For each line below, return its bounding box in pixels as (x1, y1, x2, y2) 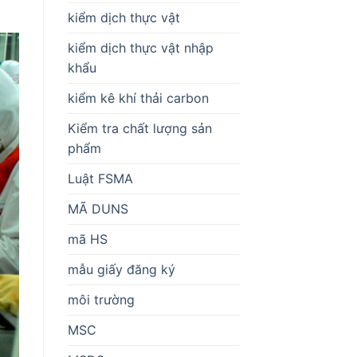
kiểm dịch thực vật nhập (67, 39, 214, 56)
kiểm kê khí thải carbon (67, 89, 209, 106)
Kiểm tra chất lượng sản (67, 120, 212, 136)
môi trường (67, 291, 135, 308)
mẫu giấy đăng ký (67, 261, 175, 277)
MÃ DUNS (67, 200, 128, 217)
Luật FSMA (67, 170, 133, 186)
